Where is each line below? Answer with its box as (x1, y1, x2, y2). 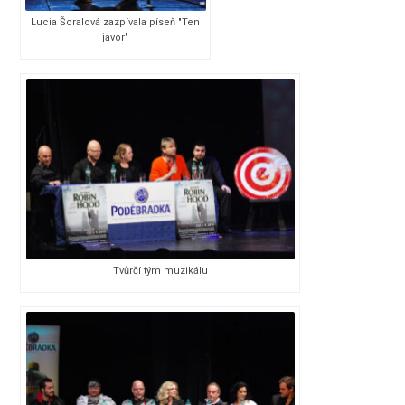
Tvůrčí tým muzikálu (112, 264, 208, 277)
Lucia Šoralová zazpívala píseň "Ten (31, 16, 201, 29)
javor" (102, 32, 129, 44)
